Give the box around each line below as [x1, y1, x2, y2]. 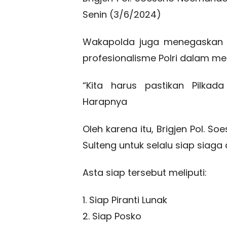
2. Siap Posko [83, 210, 141, 223]
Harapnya [83, 95, 127, 108]
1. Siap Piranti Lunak [83, 194, 167, 207]
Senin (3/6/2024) [83, 8, 161, 21]
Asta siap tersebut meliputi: [83, 166, 207, 179]
